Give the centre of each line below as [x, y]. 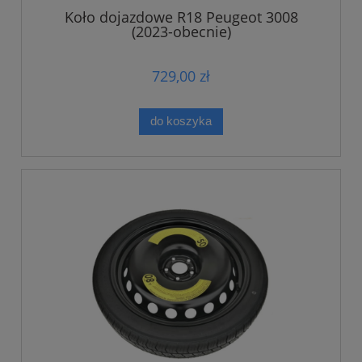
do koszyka [181, 121]
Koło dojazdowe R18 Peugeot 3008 [181, 17]
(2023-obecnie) [181, 32]
